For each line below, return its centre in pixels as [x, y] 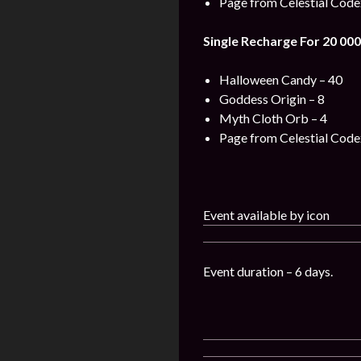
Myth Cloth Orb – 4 [273, 118]
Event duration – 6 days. [268, 271]
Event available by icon [266, 215]
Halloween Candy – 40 [281, 79]
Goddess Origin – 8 [272, 99]
